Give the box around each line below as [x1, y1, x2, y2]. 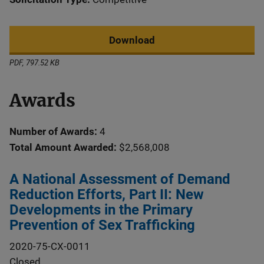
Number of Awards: [9, 126, 97, 137]
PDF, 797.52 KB [9, 57, 60, 68]
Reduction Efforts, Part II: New [9, 186, 204, 203]
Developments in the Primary [9, 202, 193, 218]
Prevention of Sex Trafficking [9, 217, 195, 233]
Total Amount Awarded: [9, 141, 117, 153]
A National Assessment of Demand [9, 171, 230, 187]
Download [109, 34, 155, 46]
